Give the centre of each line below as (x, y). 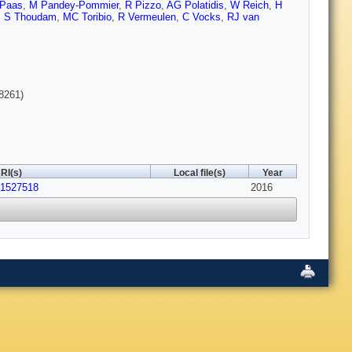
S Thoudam (30, 17)
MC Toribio (87, 17)
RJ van (243, 17)
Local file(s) (200, 173)
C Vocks (202, 17)
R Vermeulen (147, 17)
